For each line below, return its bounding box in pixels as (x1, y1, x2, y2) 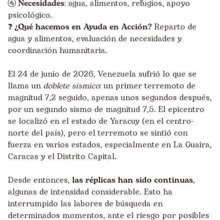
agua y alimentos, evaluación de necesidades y (8, 33, 182, 45)
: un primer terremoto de (100, 80, 195, 92)
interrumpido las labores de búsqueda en (8, 198, 163, 210)
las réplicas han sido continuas (72, 174, 193, 186)
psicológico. (8, 9, 52, 21)
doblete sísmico (43, 80, 100, 92)
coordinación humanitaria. (8, 45, 107, 56)
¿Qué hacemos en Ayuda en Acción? (15, 21, 152, 33)
